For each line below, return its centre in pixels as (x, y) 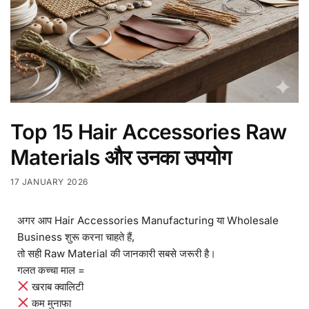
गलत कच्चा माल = (51, 270)
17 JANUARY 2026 (49, 181)
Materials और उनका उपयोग (121, 157)
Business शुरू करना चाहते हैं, (76, 237)
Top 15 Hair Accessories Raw (149, 131)
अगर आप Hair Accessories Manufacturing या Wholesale (148, 220)
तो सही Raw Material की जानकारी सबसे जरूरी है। (117, 253)
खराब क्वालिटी (57, 286)
